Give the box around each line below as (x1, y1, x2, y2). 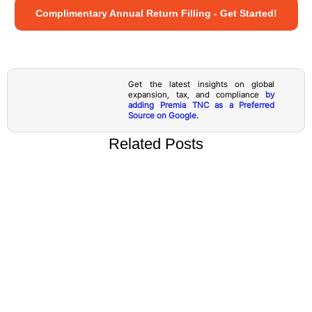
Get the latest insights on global (128, 79, 275, 89)
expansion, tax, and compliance (128, 89, 266, 100)
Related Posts (109, 134, 203, 153)
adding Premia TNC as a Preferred (128, 100, 275, 110)
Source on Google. (128, 110, 199, 120)
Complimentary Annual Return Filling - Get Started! (35, 7, 277, 19)
